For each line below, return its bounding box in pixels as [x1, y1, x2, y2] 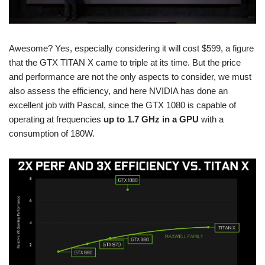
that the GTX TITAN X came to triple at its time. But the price [9, 57, 241, 68]
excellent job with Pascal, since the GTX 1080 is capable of [9, 100, 236, 111]
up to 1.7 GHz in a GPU [104, 114, 199, 125]
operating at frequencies [9, 114, 104, 125]
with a [199, 114, 224, 125]
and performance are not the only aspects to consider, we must [9, 72, 251, 82]
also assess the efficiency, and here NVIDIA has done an [9, 86, 228, 96]
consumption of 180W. [9, 128, 95, 139]
